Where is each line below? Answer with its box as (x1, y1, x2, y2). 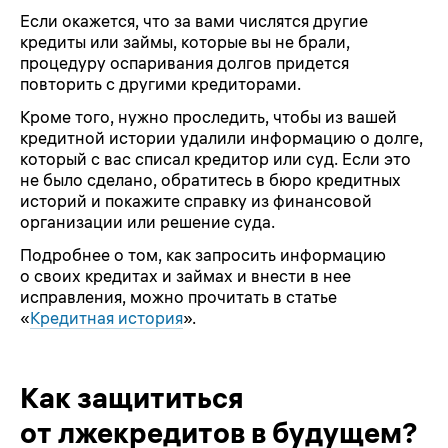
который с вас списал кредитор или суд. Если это (20, 148, 411, 169)
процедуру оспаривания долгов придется (20, 53, 349, 74)
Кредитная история (30, 307, 183, 328)
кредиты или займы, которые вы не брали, (20, 32, 350, 53)
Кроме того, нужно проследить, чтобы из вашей (20, 106, 397, 127)
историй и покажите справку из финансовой (20, 190, 372, 211)
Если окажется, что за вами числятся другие (20, 11, 368, 32)
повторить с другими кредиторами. (20, 74, 301, 95)
